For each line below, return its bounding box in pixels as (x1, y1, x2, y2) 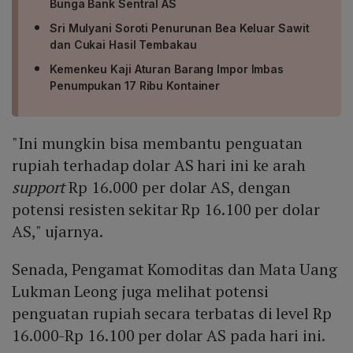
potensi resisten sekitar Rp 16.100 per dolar (12, 199, 320, 221)
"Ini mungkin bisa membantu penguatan (12, 132, 303, 154)
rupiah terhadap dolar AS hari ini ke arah (12, 154, 306, 176)
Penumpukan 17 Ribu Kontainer (50, 79, 221, 93)
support (12, 176, 65, 199)
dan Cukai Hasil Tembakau (50, 38, 197, 52)
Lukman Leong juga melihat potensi (12, 281, 269, 303)
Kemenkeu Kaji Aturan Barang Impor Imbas (50, 62, 284, 76)
